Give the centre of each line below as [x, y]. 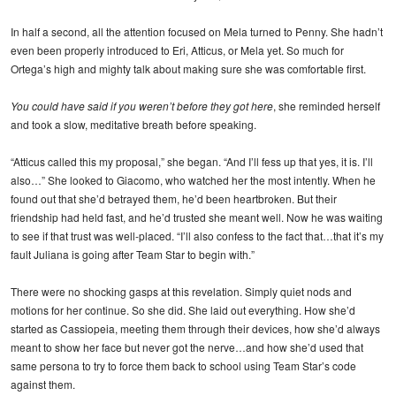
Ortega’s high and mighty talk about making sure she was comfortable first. [188, 68]
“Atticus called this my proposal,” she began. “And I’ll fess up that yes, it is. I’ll [192, 161]
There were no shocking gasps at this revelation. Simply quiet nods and [181, 291]
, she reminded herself [327, 105]
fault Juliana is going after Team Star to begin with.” [133, 254]
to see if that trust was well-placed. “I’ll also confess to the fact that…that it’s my [197, 235]
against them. [43, 384]
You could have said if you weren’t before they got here [142, 105]
